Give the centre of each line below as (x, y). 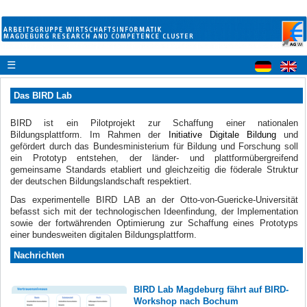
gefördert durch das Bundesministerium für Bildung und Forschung (148, 146)
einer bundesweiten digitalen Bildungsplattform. (103, 234)
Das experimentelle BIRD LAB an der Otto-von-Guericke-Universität (155, 199)
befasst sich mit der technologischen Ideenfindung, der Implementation (155, 211)
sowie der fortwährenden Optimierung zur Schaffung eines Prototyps (155, 223)
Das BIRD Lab (43, 95)
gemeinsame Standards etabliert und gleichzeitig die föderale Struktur (155, 169)
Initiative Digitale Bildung (222, 134)
